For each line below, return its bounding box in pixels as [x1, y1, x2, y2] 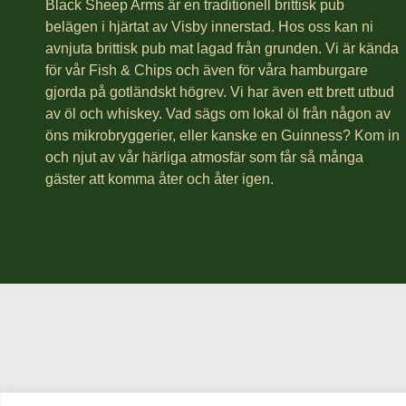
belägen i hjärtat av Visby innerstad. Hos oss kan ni [45, 19, 374, 35]
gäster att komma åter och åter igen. [45, 171, 275, 188]
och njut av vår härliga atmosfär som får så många [45, 150, 364, 166]
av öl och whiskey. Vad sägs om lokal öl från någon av [45, 106, 391, 122]
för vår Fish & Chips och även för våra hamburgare [45, 63, 369, 79]
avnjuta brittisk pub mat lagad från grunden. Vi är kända [45, 41, 400, 57]
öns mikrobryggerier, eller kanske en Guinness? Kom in [45, 128, 401, 144]
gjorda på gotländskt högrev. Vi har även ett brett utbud [45, 84, 395, 101]
